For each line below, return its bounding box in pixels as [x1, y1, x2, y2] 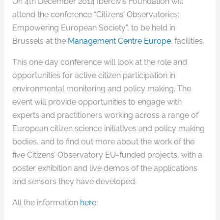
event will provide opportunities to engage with [12, 97, 182, 107]
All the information [12, 198, 80, 207]
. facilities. [170, 36, 204, 46]
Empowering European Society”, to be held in [12, 23, 175, 32]
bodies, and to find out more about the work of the [12, 137, 194, 146]
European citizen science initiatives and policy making [12, 124, 205, 133]
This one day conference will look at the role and [12, 57, 187, 67]
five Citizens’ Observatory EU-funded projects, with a [12, 150, 202, 160]
